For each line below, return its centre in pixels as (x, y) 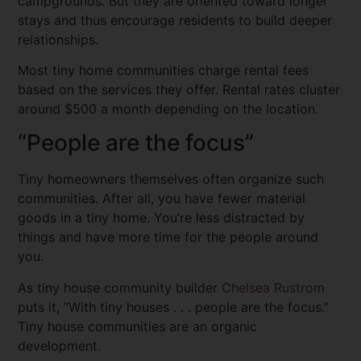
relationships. (60, 39)
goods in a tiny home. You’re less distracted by (162, 218)
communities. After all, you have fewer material (162, 199)
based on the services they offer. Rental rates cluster (179, 89)
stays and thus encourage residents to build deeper (175, 20)
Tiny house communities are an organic (138, 326)
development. (60, 345)
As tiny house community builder (120, 287)
